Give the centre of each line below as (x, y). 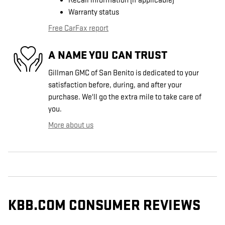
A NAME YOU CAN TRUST (108, 55)
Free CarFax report (78, 29)
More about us (71, 126)
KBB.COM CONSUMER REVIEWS (104, 206)
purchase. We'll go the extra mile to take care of (125, 97)
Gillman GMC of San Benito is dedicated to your (124, 73)
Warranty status (94, 13)
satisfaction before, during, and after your (115, 85)
